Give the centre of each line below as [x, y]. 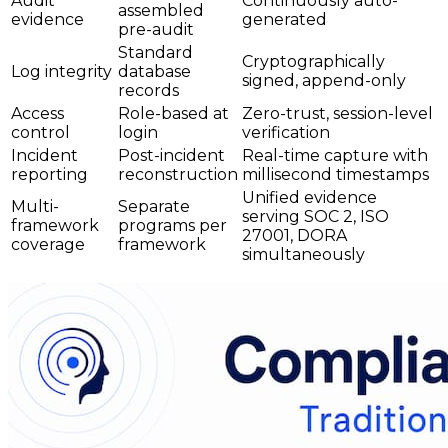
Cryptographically [313, 62]
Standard [155, 53]
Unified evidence [309, 198]
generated [284, 20]
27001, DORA [294, 236]
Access [37, 114]
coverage [48, 245]
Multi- [35, 207]
